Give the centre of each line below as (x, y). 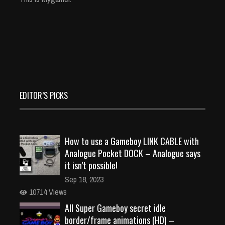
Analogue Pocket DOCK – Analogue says (133, 153)
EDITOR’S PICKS (44, 95)
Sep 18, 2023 (84, 179)
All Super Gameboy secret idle (115, 208)
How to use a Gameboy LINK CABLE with (132, 141)
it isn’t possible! (91, 165)
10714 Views (47, 192)
